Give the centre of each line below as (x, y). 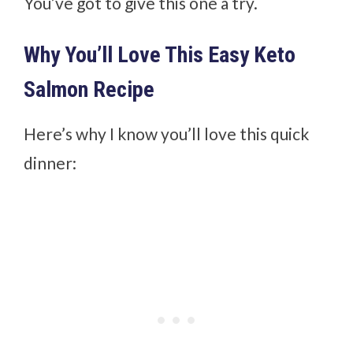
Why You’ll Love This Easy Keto (160, 54)
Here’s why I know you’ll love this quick (167, 133)
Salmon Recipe (89, 89)
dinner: (50, 162)
